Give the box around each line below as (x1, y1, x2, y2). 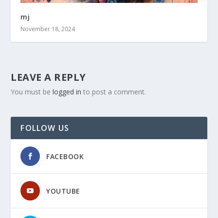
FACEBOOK (46, 151, 84, 161)
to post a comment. (81, 87, 146, 96)
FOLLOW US (20, 122, 70, 133)
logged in (53, 87, 82, 96)
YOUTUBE (46, 186, 80, 196)
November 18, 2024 (20, 24, 75, 33)
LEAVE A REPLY (11, 70, 86, 84)
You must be (11, 87, 53, 96)
